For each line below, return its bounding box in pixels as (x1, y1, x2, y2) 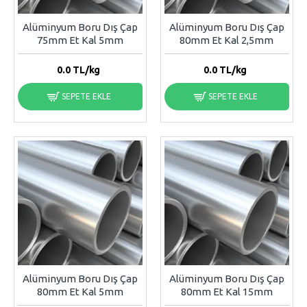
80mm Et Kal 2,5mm (180, 34, 274, 47)
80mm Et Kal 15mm (180, 286, 273, 298)
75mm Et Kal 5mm (36, 34, 123, 47)
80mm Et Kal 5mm (36, 286, 123, 298)
